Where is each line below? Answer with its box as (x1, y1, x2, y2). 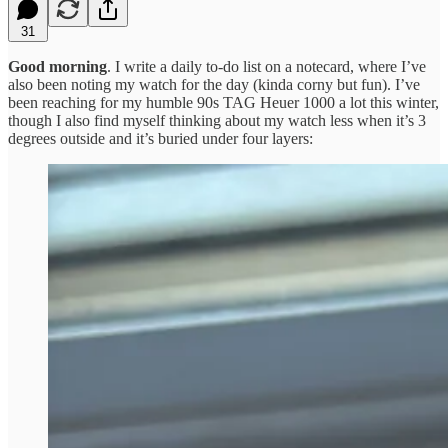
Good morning (8, 57, 107, 75)
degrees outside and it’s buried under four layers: (8, 129, 313, 147)
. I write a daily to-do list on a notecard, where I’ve (107, 57, 426, 75)
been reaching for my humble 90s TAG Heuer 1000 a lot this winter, (8, 93, 439, 111)
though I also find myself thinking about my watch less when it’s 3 (8, 111, 426, 129)
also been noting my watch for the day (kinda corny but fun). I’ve (8, 75, 420, 93)
